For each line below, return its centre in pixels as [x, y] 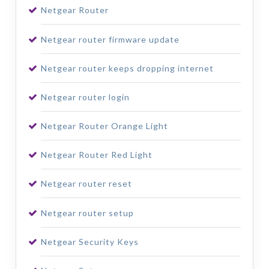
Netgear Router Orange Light [104, 126]
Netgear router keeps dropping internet [127, 68]
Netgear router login [85, 97]
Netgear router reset [86, 184]
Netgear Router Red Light [96, 155]
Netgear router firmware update [110, 39]
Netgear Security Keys [89, 241]
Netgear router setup [87, 213]
